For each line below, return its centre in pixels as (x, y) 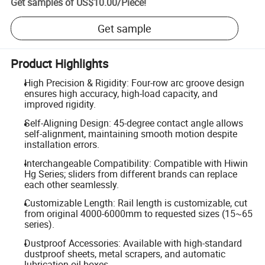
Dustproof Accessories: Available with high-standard (133, 243)
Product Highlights (60, 64)
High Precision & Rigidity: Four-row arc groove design (134, 83)
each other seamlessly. (71, 184)
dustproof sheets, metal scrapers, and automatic (125, 253)
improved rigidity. (60, 104)
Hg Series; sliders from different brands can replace (130, 174)
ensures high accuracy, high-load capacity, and (121, 94)
